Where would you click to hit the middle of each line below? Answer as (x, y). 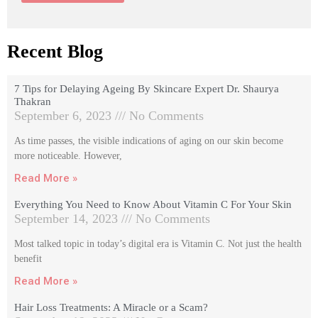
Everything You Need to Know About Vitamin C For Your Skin (153, 204)
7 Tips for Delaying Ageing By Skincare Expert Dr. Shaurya (147, 88)
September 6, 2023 (65, 115)
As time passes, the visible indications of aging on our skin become (149, 141)
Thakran (33, 101)
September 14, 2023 (68, 218)
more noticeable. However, (68, 155)
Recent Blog (55, 51)
